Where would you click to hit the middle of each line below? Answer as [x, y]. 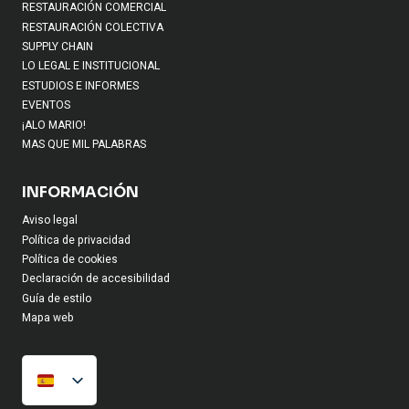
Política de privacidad [76, 240]
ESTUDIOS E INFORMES [80, 85]
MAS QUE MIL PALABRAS [84, 144]
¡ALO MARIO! [54, 125]
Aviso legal [50, 220]
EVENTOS [46, 105]
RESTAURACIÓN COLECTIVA [93, 27]
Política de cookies [70, 260]
